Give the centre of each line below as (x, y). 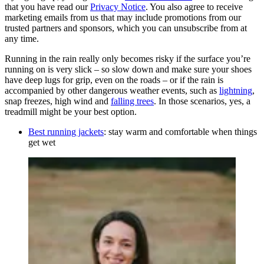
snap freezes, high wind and (58, 101)
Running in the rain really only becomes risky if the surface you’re (128, 58)
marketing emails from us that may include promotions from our (123, 17)
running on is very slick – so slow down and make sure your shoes (128, 69)
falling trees (132, 101)
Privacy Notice (118, 6)
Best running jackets (66, 131)
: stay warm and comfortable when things (180, 131)
